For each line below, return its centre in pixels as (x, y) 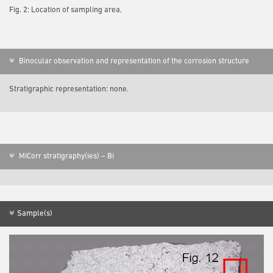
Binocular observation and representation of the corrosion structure (133, 61)
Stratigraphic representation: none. (69, 89)
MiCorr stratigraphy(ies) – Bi (66, 156)
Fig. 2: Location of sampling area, (66, 10)
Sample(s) (35, 213)
